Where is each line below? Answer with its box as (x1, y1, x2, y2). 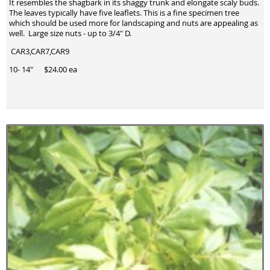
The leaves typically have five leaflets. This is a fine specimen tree (9, 8, 239, 19)
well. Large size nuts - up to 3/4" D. (9, 28, 131, 39)
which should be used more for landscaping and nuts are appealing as (9, 18, 258, 29)
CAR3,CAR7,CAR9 (9, 46, 69, 57)
